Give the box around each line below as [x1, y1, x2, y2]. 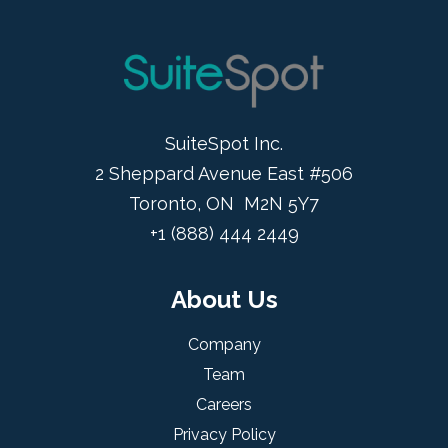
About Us [170, 285, 278, 315]
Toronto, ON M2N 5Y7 [129, 193, 319, 215]
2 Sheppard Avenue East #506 [95, 163, 353, 185]
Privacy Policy [172, 425, 276, 445]
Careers [196, 395, 252, 415]
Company [187, 335, 261, 355]
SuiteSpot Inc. [165, 133, 283, 155]
